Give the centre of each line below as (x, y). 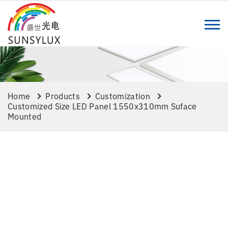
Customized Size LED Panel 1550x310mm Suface (102, 106)
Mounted (25, 117)
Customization (123, 96)
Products (63, 96)
